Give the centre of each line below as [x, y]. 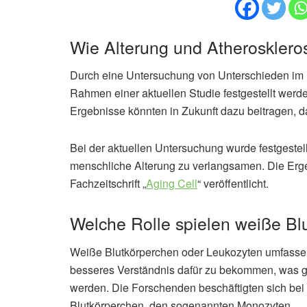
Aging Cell [172, 184]
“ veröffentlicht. [233, 184]
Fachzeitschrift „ [108, 184]
